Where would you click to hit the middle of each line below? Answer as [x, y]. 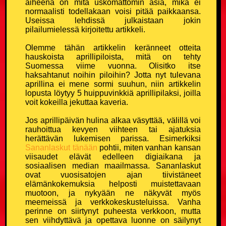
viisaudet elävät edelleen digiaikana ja [113, 156]
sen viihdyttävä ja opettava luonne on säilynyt [113, 220]
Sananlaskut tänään [61, 147]
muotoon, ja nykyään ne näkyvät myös [113, 193]
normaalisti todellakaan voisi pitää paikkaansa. [113, 11]
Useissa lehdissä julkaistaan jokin [113, 20]
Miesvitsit [27, 158]
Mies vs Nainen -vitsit [48, 133]
